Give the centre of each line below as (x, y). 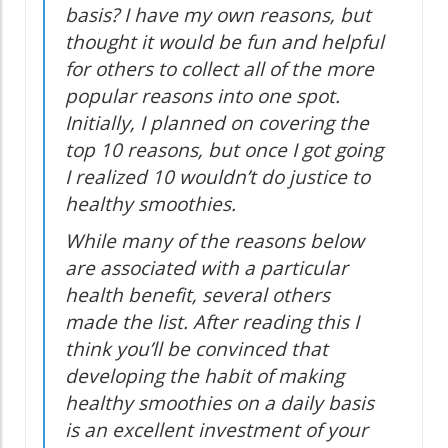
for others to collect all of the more (219, 69)
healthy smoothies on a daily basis (219, 403)
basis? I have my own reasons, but (218, 15)
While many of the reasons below (214, 241)
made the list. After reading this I (212, 322)
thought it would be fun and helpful (224, 42)
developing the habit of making (204, 376)
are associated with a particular (206, 268)
